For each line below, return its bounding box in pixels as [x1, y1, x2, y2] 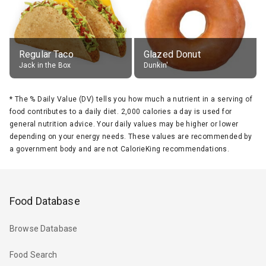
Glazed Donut [144, 48, 201, 60]
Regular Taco [19, 48, 74, 60]
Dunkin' [144, 61, 169, 69]
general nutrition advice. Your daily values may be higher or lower [9, 119, 239, 128]
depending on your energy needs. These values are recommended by [9, 132, 252, 141]
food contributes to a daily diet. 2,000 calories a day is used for [9, 107, 232, 116]
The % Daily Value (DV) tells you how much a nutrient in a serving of [14, 94, 253, 103]
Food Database [9, 194, 80, 207]
